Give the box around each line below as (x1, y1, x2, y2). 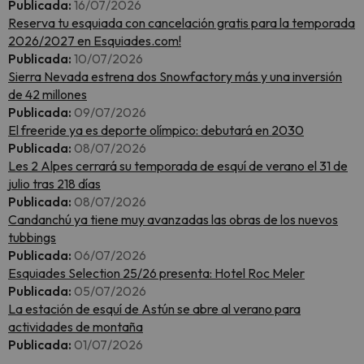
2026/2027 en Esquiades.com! (8, 32, 181, 49)
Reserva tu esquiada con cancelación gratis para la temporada (8, 15, 355, 31)
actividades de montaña (8, 318, 143, 335)
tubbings (8, 229, 56, 245)
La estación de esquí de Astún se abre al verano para (8, 301, 301, 317)
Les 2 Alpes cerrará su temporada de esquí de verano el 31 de (8, 158, 348, 174)
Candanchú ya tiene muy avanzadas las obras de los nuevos (8, 211, 338, 227)
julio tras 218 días (8, 175, 101, 192)
